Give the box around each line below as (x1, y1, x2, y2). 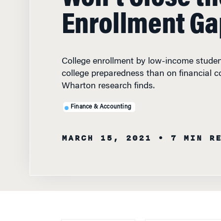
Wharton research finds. (61, 74, 155, 82)
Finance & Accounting (71, 95, 131, 102)
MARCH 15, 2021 (61, 123, 151, 136)
